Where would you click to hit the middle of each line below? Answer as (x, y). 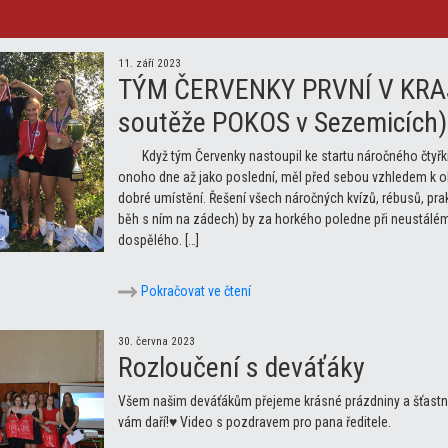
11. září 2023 (149, 63)
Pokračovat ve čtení (194, 290)
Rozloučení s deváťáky (241, 367)
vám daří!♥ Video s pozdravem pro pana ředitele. (254, 421)
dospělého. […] (158, 239)
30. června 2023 (156, 341)
